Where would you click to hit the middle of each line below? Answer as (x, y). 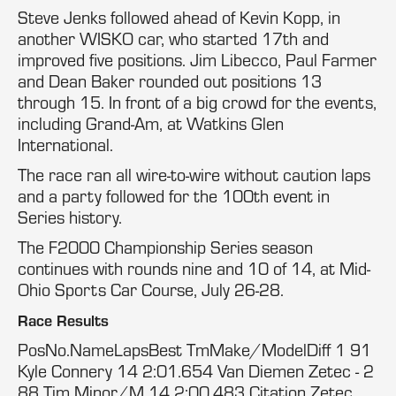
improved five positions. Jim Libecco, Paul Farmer (197, 60)
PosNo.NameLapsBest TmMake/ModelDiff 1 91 (194, 350)
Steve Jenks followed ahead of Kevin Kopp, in (179, 17)
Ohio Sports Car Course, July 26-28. (151, 289)
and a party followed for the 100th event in (174, 196)
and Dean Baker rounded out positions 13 (170, 81)
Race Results (63, 320)
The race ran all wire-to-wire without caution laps (194, 175)
